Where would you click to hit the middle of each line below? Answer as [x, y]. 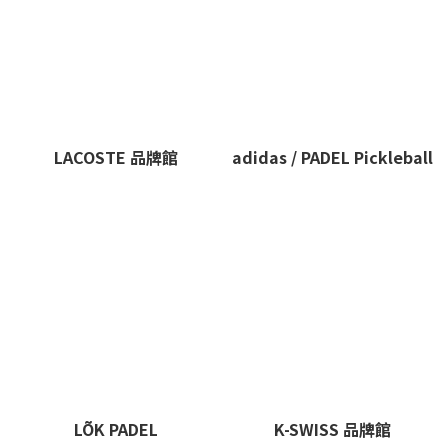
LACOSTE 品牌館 [115, 157]
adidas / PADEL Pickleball [332, 157]
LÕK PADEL [115, 428]
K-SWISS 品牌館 [332, 428]
